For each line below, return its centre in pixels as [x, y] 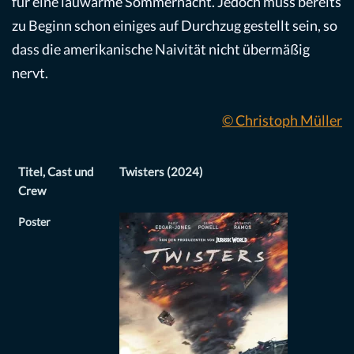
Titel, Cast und [56, 172]
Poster [34, 222]
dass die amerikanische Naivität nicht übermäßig [161, 49]
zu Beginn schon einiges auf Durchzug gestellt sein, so [175, 26]
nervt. [30, 73]
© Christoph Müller [282, 121]
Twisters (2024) [161, 172]
